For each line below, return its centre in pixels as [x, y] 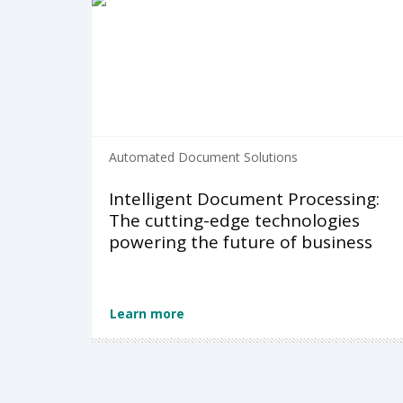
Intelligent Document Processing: [244, 199]
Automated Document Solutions [203, 157]
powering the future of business [241, 242]
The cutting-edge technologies [234, 221]
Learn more [147, 313]
